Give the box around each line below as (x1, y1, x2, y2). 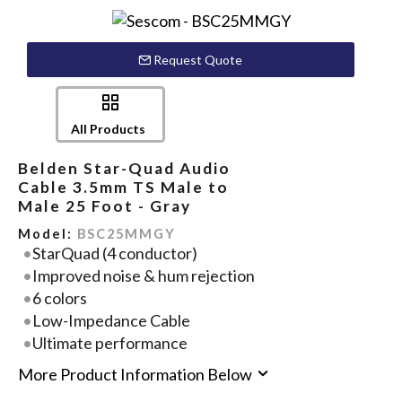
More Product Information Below (17, 364, 255, 385)
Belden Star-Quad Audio (17, 159, 231, 179)
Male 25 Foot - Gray (17, 197, 191, 216)
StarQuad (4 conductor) (32, 243, 198, 263)
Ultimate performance (32, 333, 188, 353)
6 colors (32, 288, 88, 308)
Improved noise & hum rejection (32, 266, 256, 285)
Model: (17, 226, 77, 241)
